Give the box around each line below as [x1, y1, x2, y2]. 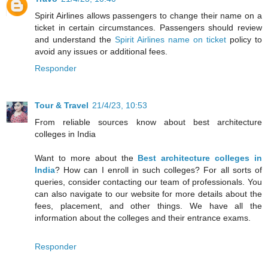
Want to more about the [35, 153, 138, 163]
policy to [226, 35, 262, 45]
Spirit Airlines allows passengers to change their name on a [35, 11, 262, 21]
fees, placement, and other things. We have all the [35, 201, 262, 211]
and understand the [35, 35, 115, 45]
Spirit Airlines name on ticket [115, 35, 226, 45]
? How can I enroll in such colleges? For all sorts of [55, 165, 262, 175]
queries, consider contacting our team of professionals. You [35, 177, 262, 187]
